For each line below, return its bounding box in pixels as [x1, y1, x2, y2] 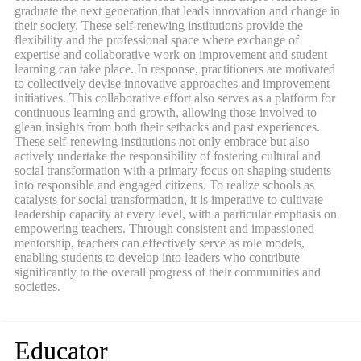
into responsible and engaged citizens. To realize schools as [15, 178, 314, 193]
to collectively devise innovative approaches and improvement [15, 77, 330, 91]
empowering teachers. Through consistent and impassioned [15, 222, 314, 236]
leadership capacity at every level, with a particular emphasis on [15, 207, 337, 222]
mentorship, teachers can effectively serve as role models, [15, 236, 305, 251]
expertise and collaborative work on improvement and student [15, 48, 327, 62]
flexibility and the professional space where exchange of [15, 33, 299, 48]
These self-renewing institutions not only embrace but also [15, 135, 309, 149]
